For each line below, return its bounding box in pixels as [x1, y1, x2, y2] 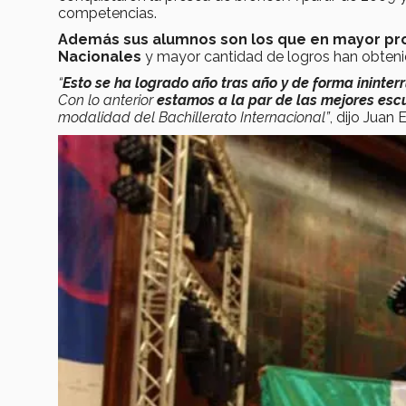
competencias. [58, 4, 157, 22]
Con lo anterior [58, 91, 157, 109]
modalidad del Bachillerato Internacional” [58, 108, 330, 126]
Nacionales [58, 47, 145, 65]
